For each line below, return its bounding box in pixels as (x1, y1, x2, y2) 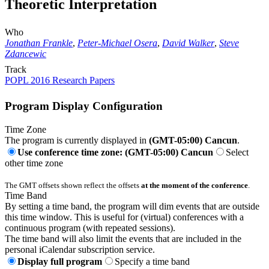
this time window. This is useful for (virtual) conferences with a (5, 211, 244, 222)
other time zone (5, 157, 63, 168)
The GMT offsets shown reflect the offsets (5, 180, 141, 190)
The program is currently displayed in (5, 134, 149, 145)
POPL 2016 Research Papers (5, 75, 115, 86)
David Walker (162, 38, 214, 49)
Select (226, 147, 249, 157)
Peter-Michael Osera (77, 38, 157, 49)
